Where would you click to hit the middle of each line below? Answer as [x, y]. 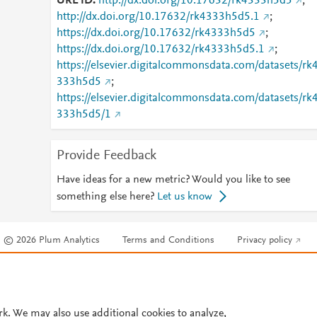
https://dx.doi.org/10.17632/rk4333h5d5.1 [160, 50]
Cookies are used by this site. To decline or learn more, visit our [136, 269]
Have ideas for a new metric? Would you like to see [173, 180]
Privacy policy [265, 241]
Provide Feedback [106, 156]
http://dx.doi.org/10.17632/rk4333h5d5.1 [158, 17]
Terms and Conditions [169, 241]
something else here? [105, 197]
